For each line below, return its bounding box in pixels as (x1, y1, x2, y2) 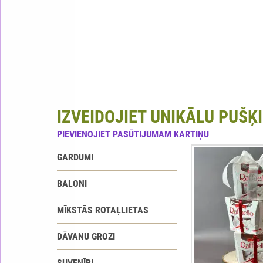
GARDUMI (56, 151, 93, 163)
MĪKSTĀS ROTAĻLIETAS (56, 204, 149, 215)
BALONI (56, 178, 87, 189)
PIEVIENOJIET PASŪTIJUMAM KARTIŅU (56, 129, 209, 140)
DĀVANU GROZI (56, 231, 115, 242)
